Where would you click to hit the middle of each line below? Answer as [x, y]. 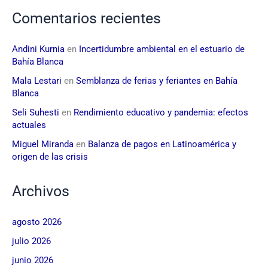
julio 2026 [31, 241]
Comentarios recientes [86, 19]
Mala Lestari [37, 81]
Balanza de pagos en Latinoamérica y [162, 144]
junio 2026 [33, 261]
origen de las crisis [50, 157]
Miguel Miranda [43, 144]
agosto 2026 [37, 222]
